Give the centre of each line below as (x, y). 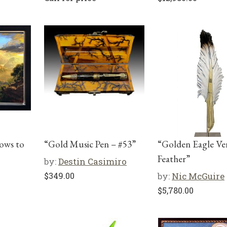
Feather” (174, 159)
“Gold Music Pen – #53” (90, 144)
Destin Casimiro (92, 161)
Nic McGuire (198, 176)
